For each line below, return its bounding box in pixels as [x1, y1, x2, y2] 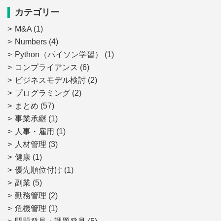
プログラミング [15, 88, 70, 97]
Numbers [15, 37, 47, 46]
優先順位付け [15, 165, 62, 174]
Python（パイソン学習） [15, 50, 103, 59]
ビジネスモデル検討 [15, 75, 86, 84]
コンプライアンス [15, 63, 78, 72]
